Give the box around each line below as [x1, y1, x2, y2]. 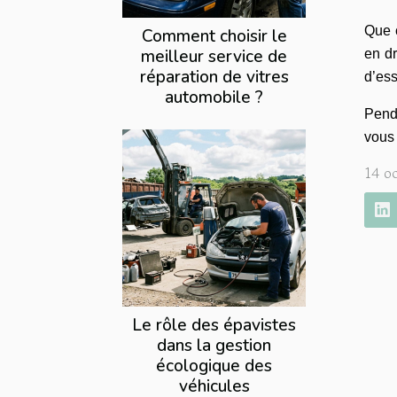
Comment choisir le [141, 25, 287, 49]
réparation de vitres [139, 66, 289, 90]
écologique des [156, 354, 272, 378]
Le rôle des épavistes [132, 314, 296, 338]
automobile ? [165, 86, 263, 110]
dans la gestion [157, 334, 271, 358]
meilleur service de [141, 45, 287, 69]
